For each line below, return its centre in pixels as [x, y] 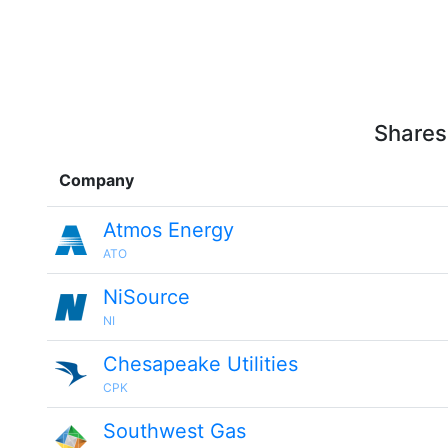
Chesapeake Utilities [200, 364]
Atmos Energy [168, 230]
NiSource [146, 297]
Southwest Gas [174, 431]
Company [96, 180]
